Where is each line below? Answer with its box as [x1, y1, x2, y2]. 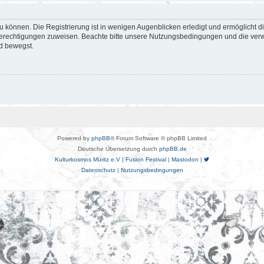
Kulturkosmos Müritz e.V [55, 156, 120, 163]
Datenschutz [81, 167, 115, 174]
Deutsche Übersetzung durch [77, 146, 159, 153]
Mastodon [171, 156, 199, 163]
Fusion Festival [126, 156, 166, 163]
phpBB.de [159, 146, 187, 153]
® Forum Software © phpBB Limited [110, 135, 207, 142]
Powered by [57, 135, 91, 142]
